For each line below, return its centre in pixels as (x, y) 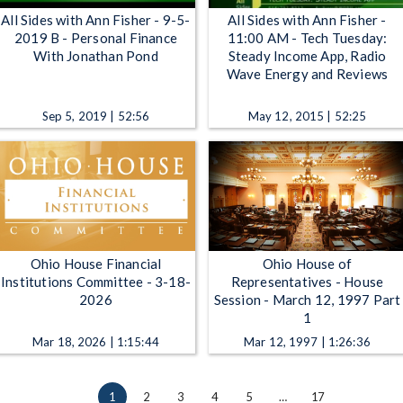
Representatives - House (307, 281)
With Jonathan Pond (96, 56)
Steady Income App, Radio (307, 56)
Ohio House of (307, 263)
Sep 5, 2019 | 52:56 (96, 116)
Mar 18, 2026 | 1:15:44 (96, 341)
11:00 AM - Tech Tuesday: (307, 38)
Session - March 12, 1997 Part (307, 299)
